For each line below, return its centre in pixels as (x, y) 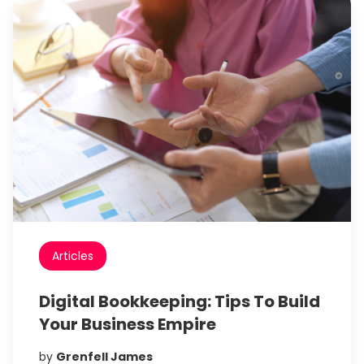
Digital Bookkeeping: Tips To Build (180, 302)
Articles (73, 256)
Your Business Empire (128, 325)
